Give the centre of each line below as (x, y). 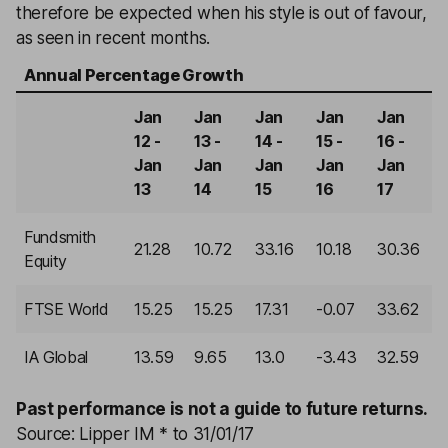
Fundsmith (60, 237)
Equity (46, 261)
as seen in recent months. (113, 38)
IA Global (56, 357)
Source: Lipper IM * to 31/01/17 (135, 434)
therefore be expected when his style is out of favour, (221, 13)
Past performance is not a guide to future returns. (222, 409)
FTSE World (66, 309)
